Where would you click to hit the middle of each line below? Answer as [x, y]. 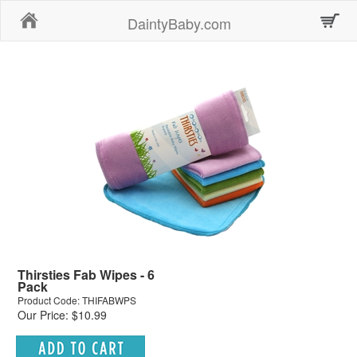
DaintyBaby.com [179, 23]
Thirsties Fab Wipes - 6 [86, 275]
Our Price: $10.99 [62, 315]
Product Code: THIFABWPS [77, 300]
